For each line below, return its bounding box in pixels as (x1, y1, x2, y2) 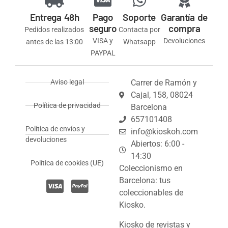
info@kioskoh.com (130, 127, 198, 137)
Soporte (123, 11, 156, 23)
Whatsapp (123, 38, 156, 46)
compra (168, 22, 201, 35)
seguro (89, 22, 117, 35)
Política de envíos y (25, 125, 85, 133)
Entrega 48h (30, 11, 79, 23)
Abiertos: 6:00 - (130, 139, 184, 149)
